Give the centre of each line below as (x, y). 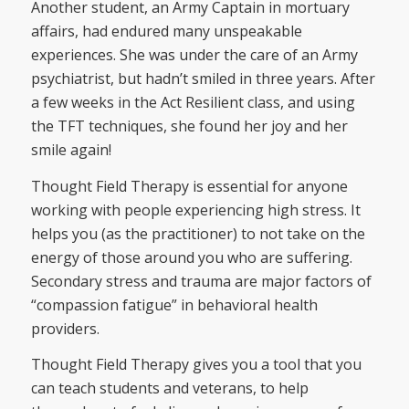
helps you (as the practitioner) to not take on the (198, 233)
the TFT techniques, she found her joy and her (189, 126)
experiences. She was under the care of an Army (194, 55)
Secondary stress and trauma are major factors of (201, 281)
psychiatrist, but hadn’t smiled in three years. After (203, 79)
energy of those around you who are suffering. (191, 257)
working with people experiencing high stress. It (195, 210)
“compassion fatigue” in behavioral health (174, 304)
